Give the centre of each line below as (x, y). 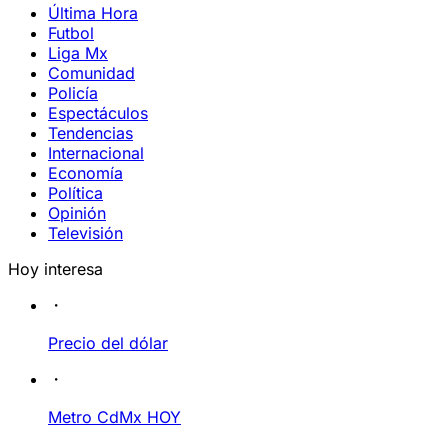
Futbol (71, 33)
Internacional (96, 153)
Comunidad (91, 73)
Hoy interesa (55, 269)
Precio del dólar (108, 343)
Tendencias (90, 133)
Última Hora (93, 13)
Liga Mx (78, 53)
